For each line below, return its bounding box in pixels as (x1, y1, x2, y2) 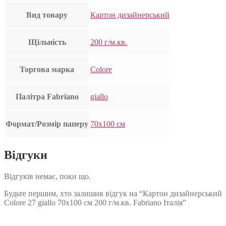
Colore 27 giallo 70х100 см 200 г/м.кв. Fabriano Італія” (4, 198, 186, 207)
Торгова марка (20, 65, 74, 74)
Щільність (28, 38, 66, 47)
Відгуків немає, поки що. (4, 172, 91, 181)
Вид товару (26, 11, 68, 20)
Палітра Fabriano (15, 92, 79, 101)
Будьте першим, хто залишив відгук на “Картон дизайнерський (4, 189, 222, 198)
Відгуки (4, 148, 47, 162)
